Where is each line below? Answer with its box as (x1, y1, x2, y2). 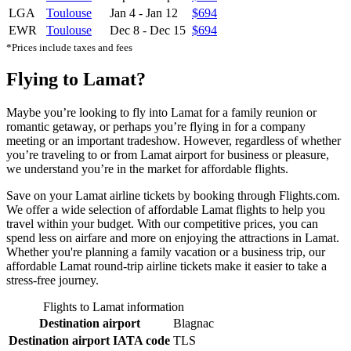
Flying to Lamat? (6, 69, 146, 90)
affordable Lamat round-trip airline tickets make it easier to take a (6, 259, 327, 273)
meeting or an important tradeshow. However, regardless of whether (6, 134, 341, 148)
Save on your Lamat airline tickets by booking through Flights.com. (6, 189, 340, 203)
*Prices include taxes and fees (6, 41, 132, 53)
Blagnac (173, 317, 214, 331)
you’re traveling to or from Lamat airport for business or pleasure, (6, 148, 329, 162)
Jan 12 (146, 5, 178, 20)
